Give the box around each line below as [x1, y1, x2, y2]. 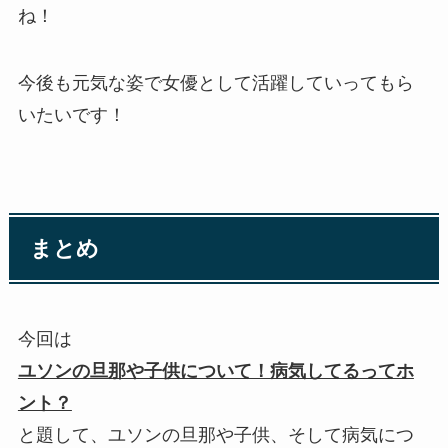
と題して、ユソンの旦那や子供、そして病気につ [17, 424, 414, 445]
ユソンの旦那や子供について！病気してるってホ [17, 360, 414, 381]
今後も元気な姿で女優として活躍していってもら [17, 73, 414, 94]
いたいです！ [17, 105, 126, 126]
